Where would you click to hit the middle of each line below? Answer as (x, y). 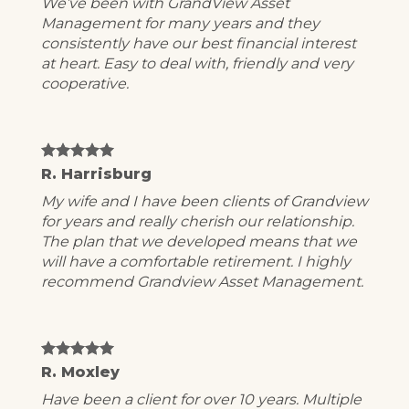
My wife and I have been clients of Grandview (204, 201)
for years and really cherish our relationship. (198, 221)
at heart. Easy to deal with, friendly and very (197, 63)
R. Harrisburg (96, 173)
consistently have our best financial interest (199, 43)
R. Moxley (80, 372)
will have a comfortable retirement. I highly (196, 261)
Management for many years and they (180, 23)
